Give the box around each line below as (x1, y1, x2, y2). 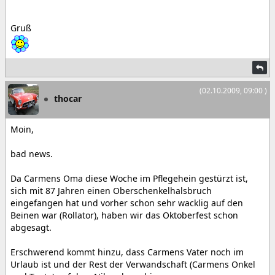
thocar (54, 92, 82, 104)
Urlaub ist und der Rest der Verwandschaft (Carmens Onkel (10, 258, 255, 270)
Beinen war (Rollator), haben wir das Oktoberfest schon (10, 209, 238, 221)
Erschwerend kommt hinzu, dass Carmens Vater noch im (10, 246, 244, 258)
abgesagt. (10, 222, 52, 233)
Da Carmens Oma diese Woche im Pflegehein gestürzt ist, (10, 172, 248, 184)
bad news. (10, 148, 53, 160)
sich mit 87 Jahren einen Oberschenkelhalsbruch (10, 185, 212, 196)
